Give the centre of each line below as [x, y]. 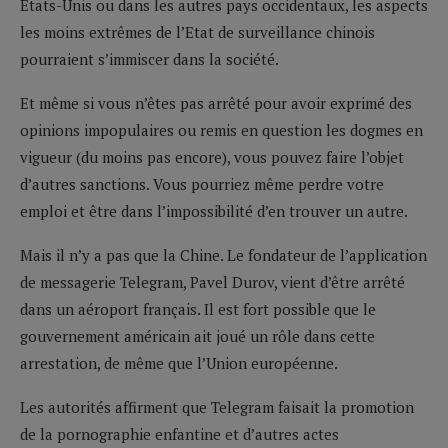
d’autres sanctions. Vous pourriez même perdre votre [202, 183]
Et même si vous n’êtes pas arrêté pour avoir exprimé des [216, 102]
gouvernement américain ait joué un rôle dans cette [197, 335]
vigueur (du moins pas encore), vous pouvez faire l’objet [212, 156]
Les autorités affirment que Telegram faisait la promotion [217, 406]
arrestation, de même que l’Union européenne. [179, 362]
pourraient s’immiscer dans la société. [149, 58]
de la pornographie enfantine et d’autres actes [179, 433]
